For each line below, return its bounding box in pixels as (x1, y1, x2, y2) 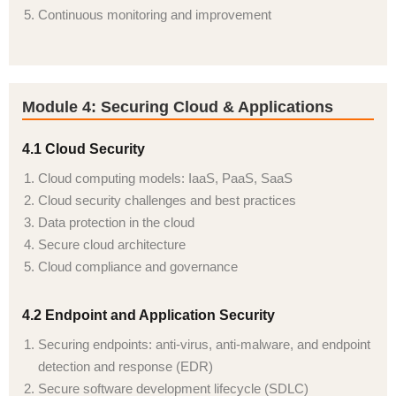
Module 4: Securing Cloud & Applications (22, 98, 333, 116)
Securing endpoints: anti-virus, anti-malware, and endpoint (38, 337, 370, 352)
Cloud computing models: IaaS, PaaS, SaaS (38, 171, 293, 186)
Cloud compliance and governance (38, 259, 238, 274)
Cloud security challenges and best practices (38, 193, 296, 208)
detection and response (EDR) (38, 359, 213, 374)
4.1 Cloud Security (22, 141, 145, 156)
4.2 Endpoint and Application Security (22, 308, 275, 323)
